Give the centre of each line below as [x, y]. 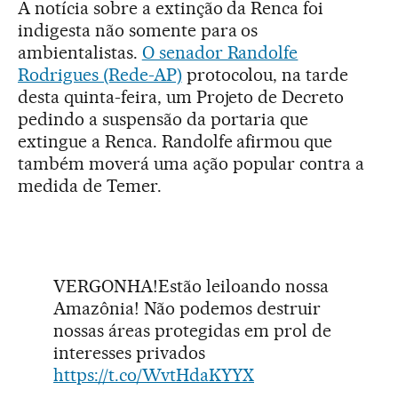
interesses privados [129, 353]
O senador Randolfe [220, 53]
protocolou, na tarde [265, 75]
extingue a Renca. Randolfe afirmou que [175, 142]
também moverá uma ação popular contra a [191, 164]
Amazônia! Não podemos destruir [187, 309]
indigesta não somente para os [138, 31]
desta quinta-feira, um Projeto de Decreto [181, 97]
